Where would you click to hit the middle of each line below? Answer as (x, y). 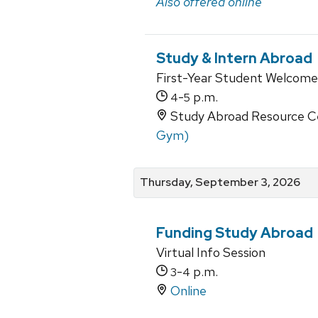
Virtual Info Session (211, 252)
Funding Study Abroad (235, 232)
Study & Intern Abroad (234, 59)
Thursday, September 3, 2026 (220, 182)
